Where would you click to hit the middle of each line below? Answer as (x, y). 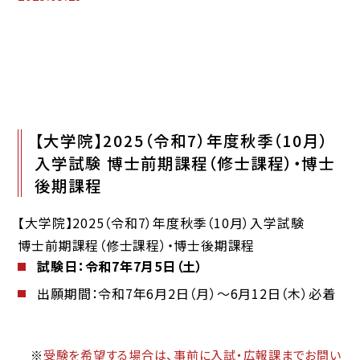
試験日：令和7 (78, 266)
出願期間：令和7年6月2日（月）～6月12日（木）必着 (186, 293)
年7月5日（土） (162, 266)
